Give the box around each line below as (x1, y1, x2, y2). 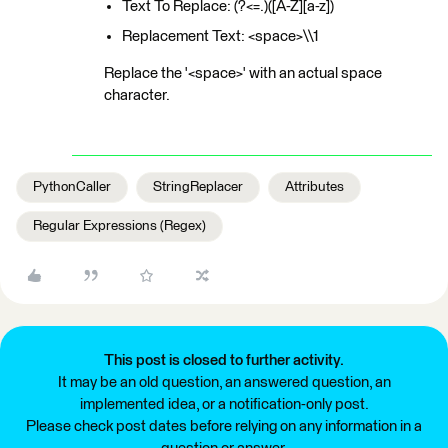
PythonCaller (33, 180, 111, 194)
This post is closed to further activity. (104, 353, 344, 368)
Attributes (285, 180, 344, 194)
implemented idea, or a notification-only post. (79, 397, 369, 412)
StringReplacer (153, 180, 243, 194)
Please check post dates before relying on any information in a (26, 419, 422, 434)
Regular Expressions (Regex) (33, 219, 206, 233)
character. (104, 88, 170, 103)
